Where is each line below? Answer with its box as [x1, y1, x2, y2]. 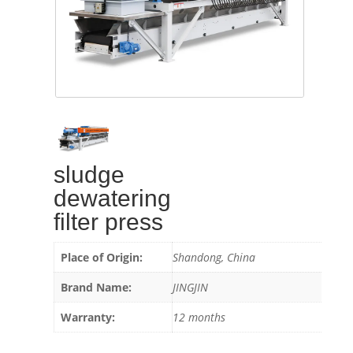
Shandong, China [173, 250, 256, 266]
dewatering [54, 185, 172, 212]
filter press [54, 209, 164, 236]
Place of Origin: [61, 250, 143, 266]
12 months [173, 310, 226, 325]
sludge [54, 162, 125, 188]
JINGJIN [173, 280, 209, 295]
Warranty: [61, 310, 116, 325]
